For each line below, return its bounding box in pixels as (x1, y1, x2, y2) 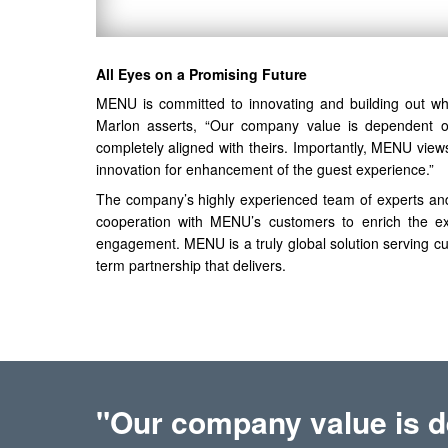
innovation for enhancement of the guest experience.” (95, 158, 434, 179)
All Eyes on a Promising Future (95, 63, 307, 84)
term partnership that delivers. (95, 254, 286, 275)
